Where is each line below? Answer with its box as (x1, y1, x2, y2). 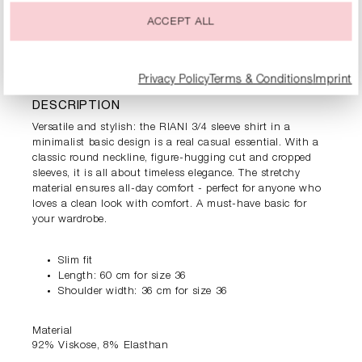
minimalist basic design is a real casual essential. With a (32, 138, 319, 149)
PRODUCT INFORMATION (32, 55, 299, 77)
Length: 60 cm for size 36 (58, 271, 187, 283)
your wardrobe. (32, 215, 107, 226)
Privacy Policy (138, 74, 210, 86)
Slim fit (58, 256, 93, 267)
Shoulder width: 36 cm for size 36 (58, 287, 228, 298)
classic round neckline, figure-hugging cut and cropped (32, 154, 312, 165)
